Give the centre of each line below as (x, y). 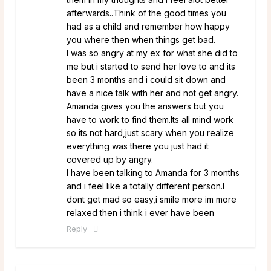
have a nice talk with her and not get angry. (152, 93)
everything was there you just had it (138, 146)
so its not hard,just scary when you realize (150, 132)
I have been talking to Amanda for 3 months (153, 172)
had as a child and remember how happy (148, 26)
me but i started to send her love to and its (151, 66)
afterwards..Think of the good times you (146, 13)
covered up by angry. (110, 159)
